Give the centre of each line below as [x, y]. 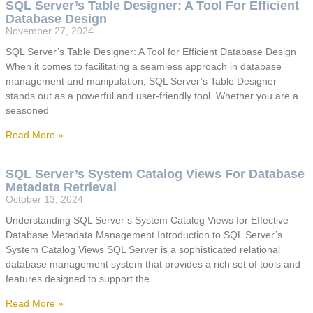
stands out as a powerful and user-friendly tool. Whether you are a [152, 96]
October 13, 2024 [44, 199]
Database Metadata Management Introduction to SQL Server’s [144, 235]
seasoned [27, 111]
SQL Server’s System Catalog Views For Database [155, 174]
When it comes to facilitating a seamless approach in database [144, 67]
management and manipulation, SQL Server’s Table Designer [141, 81]
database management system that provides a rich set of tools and [153, 264]
